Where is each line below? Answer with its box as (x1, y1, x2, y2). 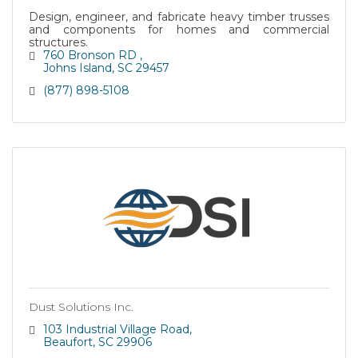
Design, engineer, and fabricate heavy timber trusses (29, 10, 329, 24)
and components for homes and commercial (29, 22, 329, 37)
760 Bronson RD (42, 48, 140, 62)
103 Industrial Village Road (42, 322, 189, 336)
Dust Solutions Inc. (29, 300, 133, 314)
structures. (29, 35, 88, 50)
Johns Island (42, 61, 112, 75)
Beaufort (42, 335, 93, 349)
